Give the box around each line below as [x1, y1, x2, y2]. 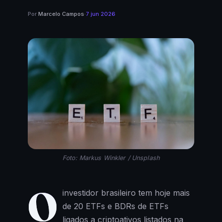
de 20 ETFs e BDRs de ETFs [62, 201, 168, 212]
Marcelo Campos [38, 10, 84, 18]
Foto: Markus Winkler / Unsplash [62, 154, 160, 162]
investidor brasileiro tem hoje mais [62, 188, 190, 198]
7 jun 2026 [86, 10, 115, 18]
